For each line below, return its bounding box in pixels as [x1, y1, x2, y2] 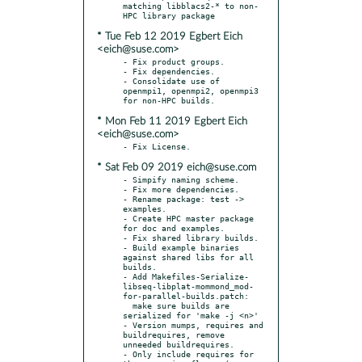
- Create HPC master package [123, 213, 254, 223]
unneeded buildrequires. [123, 339, 234, 349]
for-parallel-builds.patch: [123, 290, 249, 301]
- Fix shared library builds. [123, 232, 259, 242]
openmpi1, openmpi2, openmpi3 [123, 85, 259, 95]
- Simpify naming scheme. [123, 174, 239, 184]
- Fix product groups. [123, 56, 225, 66]
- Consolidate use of [123, 75, 220, 86]
